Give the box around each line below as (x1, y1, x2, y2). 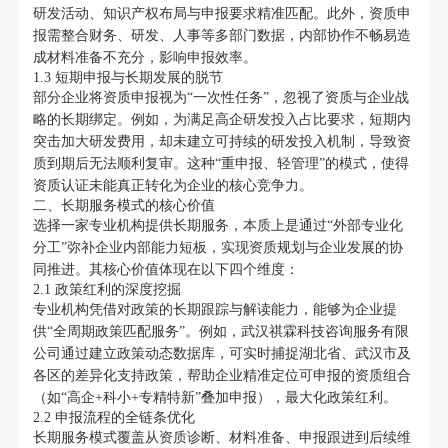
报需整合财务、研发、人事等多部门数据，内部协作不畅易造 (32, 28, 411, 44)
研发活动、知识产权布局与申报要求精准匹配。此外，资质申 (32, 6, 411, 22)
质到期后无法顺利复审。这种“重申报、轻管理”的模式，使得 (32, 156, 409, 172)
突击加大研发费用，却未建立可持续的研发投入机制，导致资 (32, 134, 411, 150)
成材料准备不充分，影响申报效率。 (32, 50, 257, 66)
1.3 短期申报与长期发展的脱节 (32, 70, 223, 86)
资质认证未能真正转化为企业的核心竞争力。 (32, 178, 313, 194)
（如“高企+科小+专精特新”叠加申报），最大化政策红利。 (32, 390, 397, 406)
